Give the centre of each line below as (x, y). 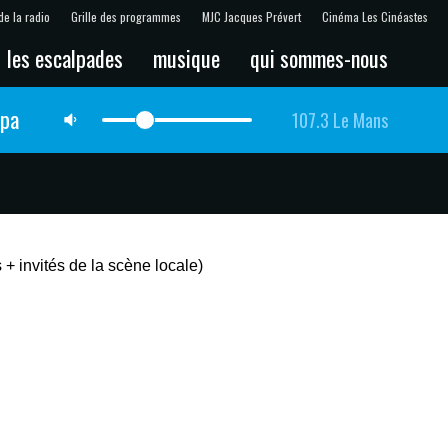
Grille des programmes (126, 16)
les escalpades (65, 57)
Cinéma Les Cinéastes (375, 16)
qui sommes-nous (319, 57)
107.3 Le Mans (340, 119)
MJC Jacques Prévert (251, 16)
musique (186, 57)
